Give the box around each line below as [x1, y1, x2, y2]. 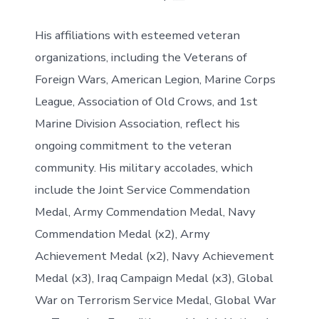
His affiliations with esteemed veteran [34, 26, 240, 43]
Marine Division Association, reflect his [34, 115, 240, 132]
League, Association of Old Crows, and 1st [34, 93, 258, 110]
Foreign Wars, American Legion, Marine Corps [34, 70, 276, 88]
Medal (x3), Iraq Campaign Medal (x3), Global [34, 269, 273, 286]
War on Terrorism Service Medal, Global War [34, 291, 276, 308]
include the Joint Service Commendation [34, 181, 250, 198]
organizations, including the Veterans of [34, 48, 247, 66]
